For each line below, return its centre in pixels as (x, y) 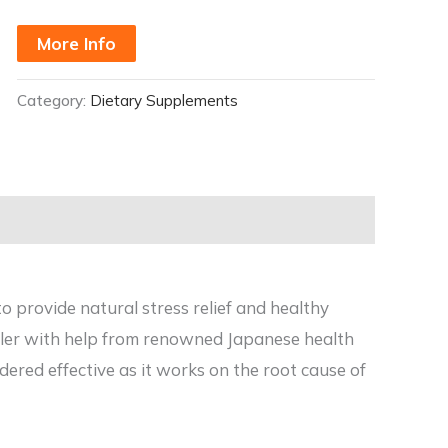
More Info (76, 43)
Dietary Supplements (163, 101)
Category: (53, 101)
